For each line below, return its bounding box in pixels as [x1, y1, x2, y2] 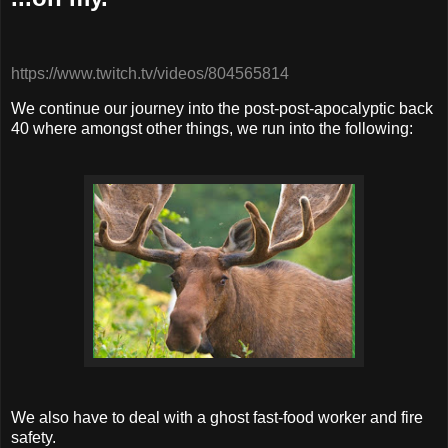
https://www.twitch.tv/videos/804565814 [11, 64, 289, 82]
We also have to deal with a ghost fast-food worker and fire [11, 409, 423, 427]
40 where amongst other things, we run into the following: [11, 120, 413, 138]
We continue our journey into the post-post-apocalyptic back [11, 100, 433, 118]
